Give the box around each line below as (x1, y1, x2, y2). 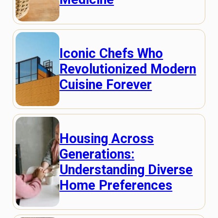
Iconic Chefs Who (59, 45, 163, 61)
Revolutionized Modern (59, 61, 197, 77)
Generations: (59, 146, 135, 162)
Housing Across (59, 130, 154, 146)
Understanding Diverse (59, 162, 193, 178)
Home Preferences (59, 177, 173, 193)
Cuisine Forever (59, 76, 152, 92)
